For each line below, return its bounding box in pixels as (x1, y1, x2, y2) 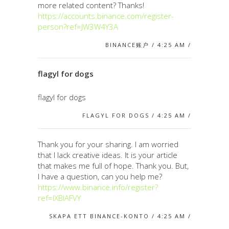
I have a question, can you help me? (38, 171, 162, 181)
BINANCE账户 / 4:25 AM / (105, 40, 191, 49)
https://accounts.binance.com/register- (38, 10, 174, 21)
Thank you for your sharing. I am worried (38, 139, 178, 149)
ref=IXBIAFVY (38, 192, 81, 203)
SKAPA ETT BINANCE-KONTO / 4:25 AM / (49, 212, 191, 220)
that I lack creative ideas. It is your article (38, 149, 177, 160)
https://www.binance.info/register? (38, 181, 158, 192)
